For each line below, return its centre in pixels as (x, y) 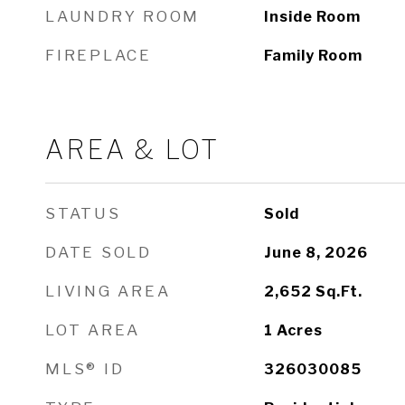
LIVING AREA (108, 291)
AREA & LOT (132, 150)
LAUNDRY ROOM (122, 16)
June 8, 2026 (316, 253)
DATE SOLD (99, 252)
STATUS (83, 213)
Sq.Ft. (339, 292)
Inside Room (312, 17)
